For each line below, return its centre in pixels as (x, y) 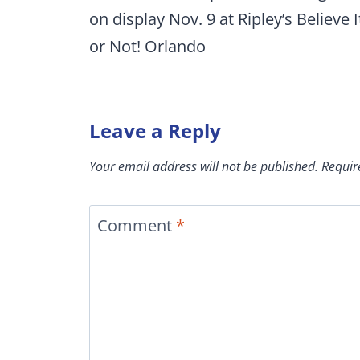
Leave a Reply (155, 130)
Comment (137, 225)
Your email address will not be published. (204, 166)
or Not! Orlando (147, 46)
